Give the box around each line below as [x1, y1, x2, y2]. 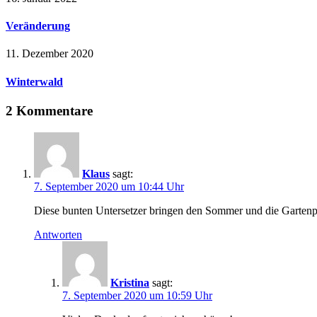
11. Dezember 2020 [6, 47, 93, 60]
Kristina [110, 276, 149, 289]
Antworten [34, 228, 82, 241]
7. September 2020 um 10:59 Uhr [62, 289, 212, 301]
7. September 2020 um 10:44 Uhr [34, 180, 184, 192]
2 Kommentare [6, 103, 93, 118]
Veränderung [6, 20, 70, 33]
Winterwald [6, 75, 63, 88]
